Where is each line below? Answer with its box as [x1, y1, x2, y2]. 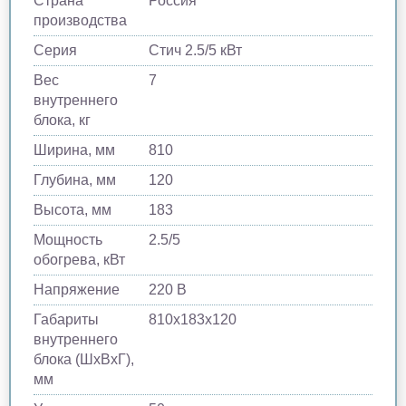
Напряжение [34, 281, 120, 297]
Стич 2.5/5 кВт [149, 42, 243, 58]
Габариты [34, 311, 99, 327]
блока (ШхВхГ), [34, 351, 134, 367]
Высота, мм [34, 201, 111, 217]
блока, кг [34, 111, 91, 128]
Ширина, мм [34, 141, 115, 158]
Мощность [34, 231, 102, 247]
